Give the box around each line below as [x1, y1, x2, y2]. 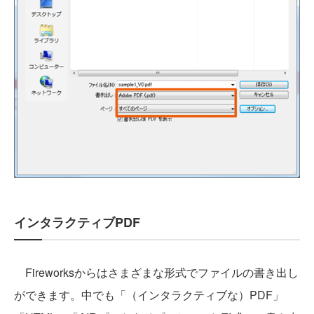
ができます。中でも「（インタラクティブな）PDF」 [14, 286, 284, 303]
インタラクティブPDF [14, 212, 140, 231]
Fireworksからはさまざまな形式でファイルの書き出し [14, 264, 299, 280]
